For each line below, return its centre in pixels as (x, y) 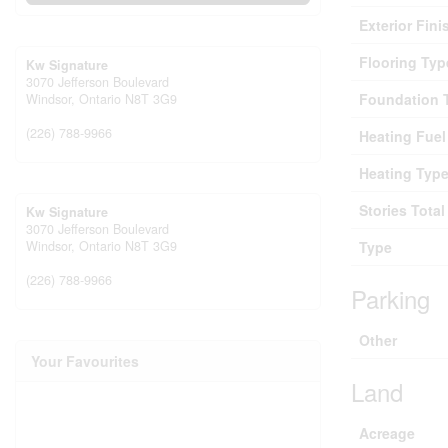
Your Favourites (85, 361)
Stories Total (402, 210)
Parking (390, 299)
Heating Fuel (402, 136)
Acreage (387, 433)
